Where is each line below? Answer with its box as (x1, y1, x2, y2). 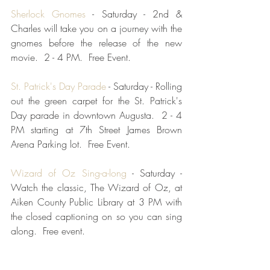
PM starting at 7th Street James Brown (11, 122, 182, 136)
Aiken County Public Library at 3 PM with (11, 195, 182, 209)
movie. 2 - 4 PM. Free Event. (11, 50, 131, 64)
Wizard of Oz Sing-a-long (11, 166, 127, 180)
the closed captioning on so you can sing (11, 209, 182, 223)
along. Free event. (11, 224, 85, 237)
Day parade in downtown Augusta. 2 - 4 (11, 108, 182, 122)
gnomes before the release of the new (11, 36, 182, 49)
